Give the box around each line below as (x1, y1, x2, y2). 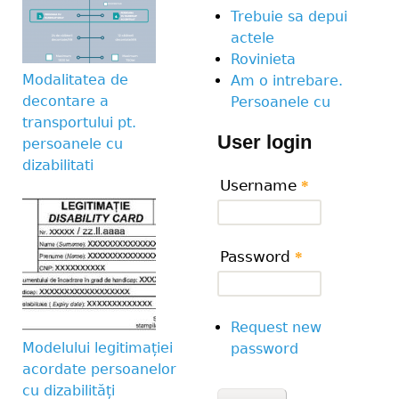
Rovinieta (231, 51, 296, 69)
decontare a (22, 92, 109, 110)
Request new (231, 318, 322, 336)
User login (217, 131, 312, 154)
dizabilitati (22, 156, 94, 174)
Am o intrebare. (231, 72, 343, 90)
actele (231, 29, 274, 47)
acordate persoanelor (22, 360, 176, 378)
